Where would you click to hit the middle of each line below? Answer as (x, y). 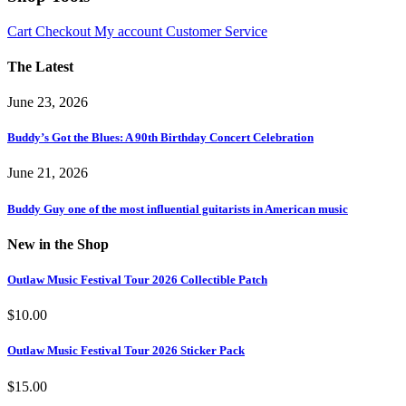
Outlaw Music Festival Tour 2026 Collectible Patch (137, 279)
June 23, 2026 (48, 102)
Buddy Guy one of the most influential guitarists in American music (178, 208)
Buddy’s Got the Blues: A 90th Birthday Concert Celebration (160, 138)
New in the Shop (58, 244)
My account (130, 31)
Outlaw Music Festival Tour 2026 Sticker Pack (126, 351)
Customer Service (217, 31)
